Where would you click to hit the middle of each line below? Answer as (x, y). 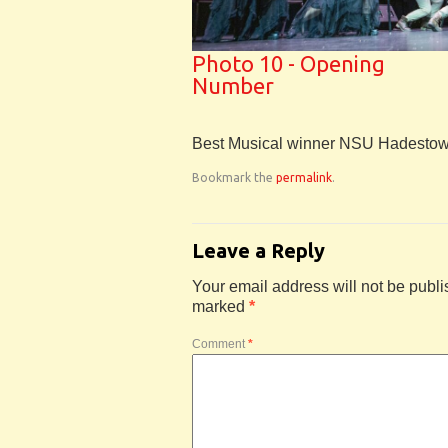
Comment (220, 343)
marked (220, 306)
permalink (304, 177)
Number (233, 85)
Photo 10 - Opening (288, 63)
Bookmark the (234, 177)
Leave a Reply (258, 250)
